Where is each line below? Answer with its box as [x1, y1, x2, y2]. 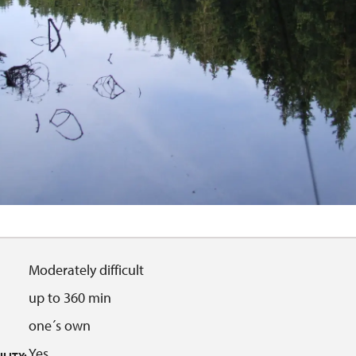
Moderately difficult [29, 261, 144, 279]
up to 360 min [29, 288, 111, 307]
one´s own [29, 316, 91, 335]
